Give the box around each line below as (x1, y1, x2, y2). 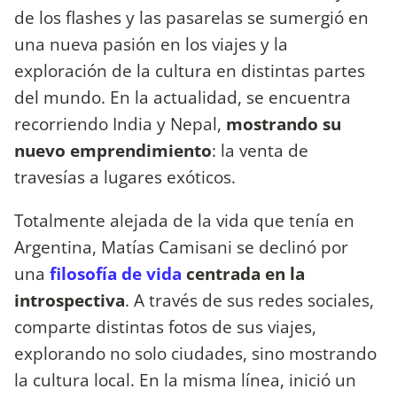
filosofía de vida (50, 261, 182, 285)
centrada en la (182, 261, 305, 285)
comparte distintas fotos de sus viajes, (14, 314, 316, 339)
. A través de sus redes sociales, (125, 287, 374, 312)
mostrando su (226, 111, 341, 136)
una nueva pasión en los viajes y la (14, 31, 288, 56)
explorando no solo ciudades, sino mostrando (14, 340, 377, 365)
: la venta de (212, 137, 308, 162)
